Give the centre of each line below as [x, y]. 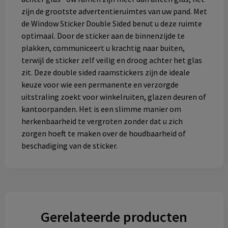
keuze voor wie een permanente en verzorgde [100, 85]
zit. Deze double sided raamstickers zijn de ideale [105, 73]
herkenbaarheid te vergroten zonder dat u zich [102, 121]
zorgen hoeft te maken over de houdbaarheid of [103, 134]
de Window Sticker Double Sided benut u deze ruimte [111, 24]
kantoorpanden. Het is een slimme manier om [101, 109]
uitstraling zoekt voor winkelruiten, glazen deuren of [113, 97]
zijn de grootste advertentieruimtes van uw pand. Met [114, 11]
